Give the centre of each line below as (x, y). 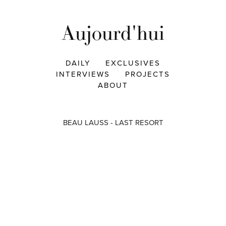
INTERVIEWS (83, 74)
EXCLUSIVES (133, 63)
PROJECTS (148, 74)
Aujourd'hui (113, 33)
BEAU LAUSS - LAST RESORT (113, 122)
